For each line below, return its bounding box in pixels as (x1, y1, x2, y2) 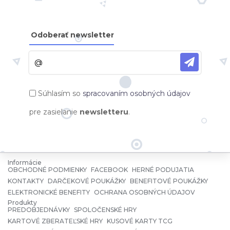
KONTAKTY (8, 177, 44, 185)
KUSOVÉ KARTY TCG (107, 217, 172, 225)
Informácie (8, 158, 42, 166)
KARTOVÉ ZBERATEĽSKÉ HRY (8, 217, 103, 225)
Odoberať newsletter (30, 30, 114, 40)
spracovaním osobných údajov (82, 88, 190, 98)
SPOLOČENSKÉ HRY (74, 205, 137, 214)
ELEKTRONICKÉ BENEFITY (8, 188, 90, 196)
